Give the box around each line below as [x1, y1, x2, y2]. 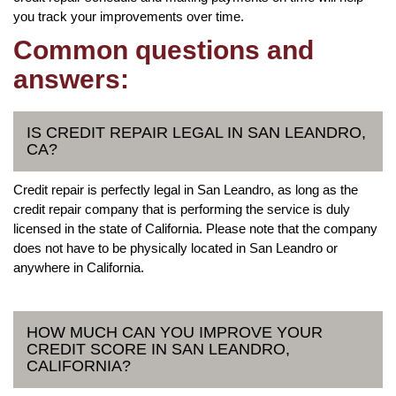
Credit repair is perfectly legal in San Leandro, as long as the [13, 181, 358, 197]
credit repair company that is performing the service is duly [13, 201, 350, 217]
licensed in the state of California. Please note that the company [13, 220, 377, 236]
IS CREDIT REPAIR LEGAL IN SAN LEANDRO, [27, 123, 366, 141]
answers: [13, 64, 129, 94]
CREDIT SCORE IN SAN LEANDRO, [27, 339, 290, 358]
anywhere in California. [13, 259, 144, 275]
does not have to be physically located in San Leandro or [13, 240, 338, 255]
